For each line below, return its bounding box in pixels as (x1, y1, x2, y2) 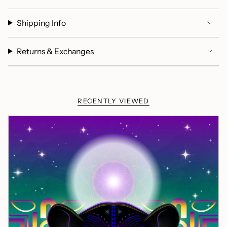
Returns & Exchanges (16, 46, 94, 56)
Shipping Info (16, 18, 66, 28)
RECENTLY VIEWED (78, 96, 149, 105)
